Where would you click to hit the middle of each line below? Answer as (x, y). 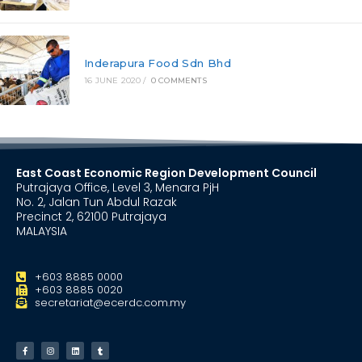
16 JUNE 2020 (112, 81)
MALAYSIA (42, 232)
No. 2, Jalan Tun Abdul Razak (97, 202)
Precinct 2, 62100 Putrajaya (91, 217)
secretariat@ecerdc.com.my (110, 303)
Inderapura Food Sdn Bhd (158, 63)
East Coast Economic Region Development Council (166, 173)
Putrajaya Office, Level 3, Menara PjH (118, 188)
